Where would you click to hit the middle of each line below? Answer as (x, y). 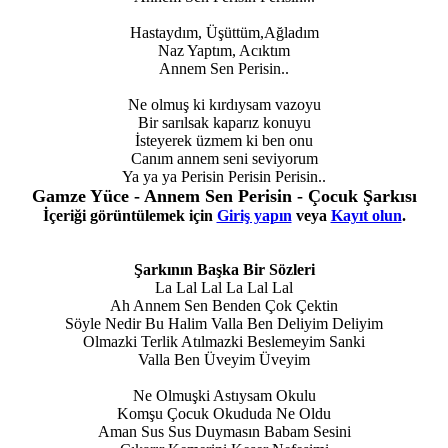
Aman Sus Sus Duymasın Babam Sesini (224, 431)
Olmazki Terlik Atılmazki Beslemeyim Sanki (224, 341)
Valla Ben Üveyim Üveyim (224, 359)
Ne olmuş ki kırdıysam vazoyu (224, 104)
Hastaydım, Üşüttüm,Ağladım (224, 32)
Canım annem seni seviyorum (224, 158)
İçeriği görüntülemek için (129, 215)
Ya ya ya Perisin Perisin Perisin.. (224, 176)
